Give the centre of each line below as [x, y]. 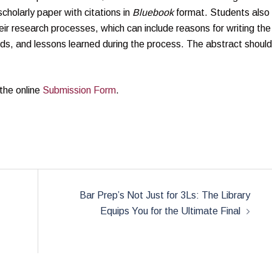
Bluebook [153, 13]
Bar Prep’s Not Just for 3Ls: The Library [165, 195]
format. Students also [222, 13]
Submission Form [79, 90]
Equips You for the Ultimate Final [170, 211]
